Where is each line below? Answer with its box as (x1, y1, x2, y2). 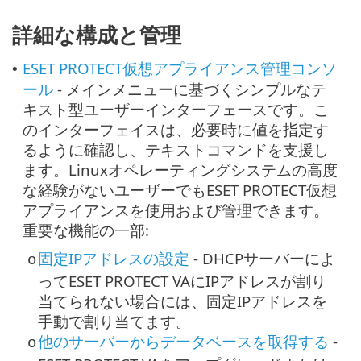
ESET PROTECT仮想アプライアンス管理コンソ (23, 57, 337, 78)
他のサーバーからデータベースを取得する (38, 330, 329, 351)
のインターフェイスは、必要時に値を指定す (23, 118, 329, 139)
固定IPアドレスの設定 (38, 247, 189, 268)
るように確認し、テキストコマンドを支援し (23, 139, 329, 160)
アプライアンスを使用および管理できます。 (23, 199, 329, 220)
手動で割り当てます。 (38, 310, 191, 331)
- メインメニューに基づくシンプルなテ (53, 78, 326, 99)
